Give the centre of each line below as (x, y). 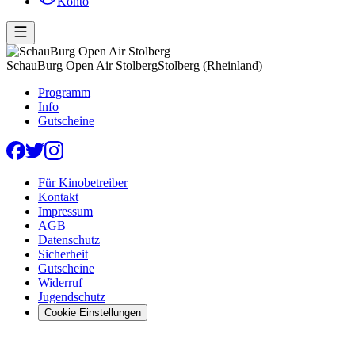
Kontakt (58, 197)
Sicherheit (63, 254)
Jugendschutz (72, 296)
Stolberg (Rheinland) (210, 65)
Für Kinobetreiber (83, 182)
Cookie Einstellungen (93, 312)
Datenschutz (69, 239)
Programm (64, 92)
